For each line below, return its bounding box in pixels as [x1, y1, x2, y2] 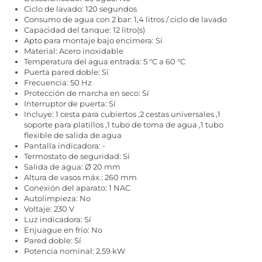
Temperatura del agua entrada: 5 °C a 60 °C [24, 56, 185, 66]
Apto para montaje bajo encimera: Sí [24, 35, 163, 45]
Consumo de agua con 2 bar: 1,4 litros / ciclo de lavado [24, 14, 227, 24]
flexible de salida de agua [24, 130, 122, 140]
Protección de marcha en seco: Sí [24, 88, 149, 98]
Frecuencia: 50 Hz [24, 77, 92, 87]
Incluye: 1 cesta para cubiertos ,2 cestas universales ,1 [24, 109, 220, 119]
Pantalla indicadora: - [24, 140, 105, 150]
